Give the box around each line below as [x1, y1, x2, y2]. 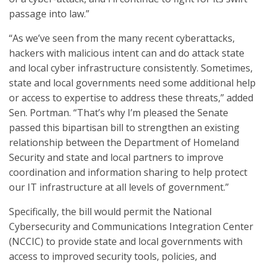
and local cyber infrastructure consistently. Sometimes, [9, 61, 253, 74]
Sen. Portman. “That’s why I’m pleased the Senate [9, 106, 228, 119]
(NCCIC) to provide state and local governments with [9, 235, 243, 248]
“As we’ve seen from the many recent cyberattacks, [9, 32, 235, 45]
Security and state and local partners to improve [9, 151, 223, 164]
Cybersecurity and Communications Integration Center [9, 220, 253, 233]
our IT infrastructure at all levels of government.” [9, 181, 229, 194]
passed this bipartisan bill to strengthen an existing [9, 121, 240, 134]
